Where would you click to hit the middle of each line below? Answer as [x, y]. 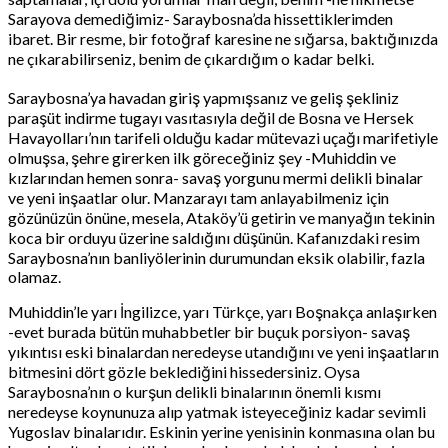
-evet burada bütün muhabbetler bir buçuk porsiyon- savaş [209, 331]
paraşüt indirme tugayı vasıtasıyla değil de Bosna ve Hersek [211, 117]
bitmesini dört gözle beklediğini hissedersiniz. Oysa [184, 371]
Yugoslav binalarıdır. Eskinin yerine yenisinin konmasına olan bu [221, 431]
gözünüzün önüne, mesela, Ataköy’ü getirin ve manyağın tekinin [221, 217]
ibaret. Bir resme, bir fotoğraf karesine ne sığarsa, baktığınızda [223, 38]
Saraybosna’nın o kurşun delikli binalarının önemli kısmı [194, 391]
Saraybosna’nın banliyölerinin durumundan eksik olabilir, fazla [216, 257]
